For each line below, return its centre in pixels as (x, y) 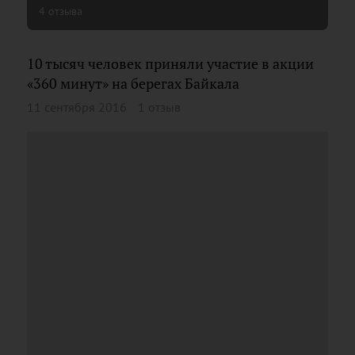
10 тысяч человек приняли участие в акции (170, 63)
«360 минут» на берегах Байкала (133, 83)
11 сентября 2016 (77, 107)
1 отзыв (159, 107)
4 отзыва (61, 11)
